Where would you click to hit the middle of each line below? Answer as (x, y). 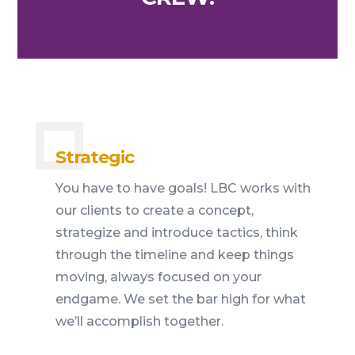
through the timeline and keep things (174, 255)
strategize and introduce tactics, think (176, 233)
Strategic (94, 158)
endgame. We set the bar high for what (180, 300)
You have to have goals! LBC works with (183, 189)
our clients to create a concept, (154, 211)
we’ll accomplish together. (139, 322)
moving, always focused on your (158, 277)
